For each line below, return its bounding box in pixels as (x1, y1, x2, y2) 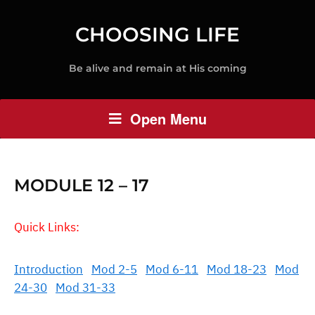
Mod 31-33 (56, 280, 115, 295)
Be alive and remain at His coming (68, 62, 247, 75)
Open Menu (129, 108, 207, 129)
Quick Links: (14, 219, 79, 235)
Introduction (14, 262, 83, 277)
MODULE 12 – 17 (14, 175, 149, 195)
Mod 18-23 (207, 262, 266, 277)
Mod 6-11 (146, 262, 198, 277)
